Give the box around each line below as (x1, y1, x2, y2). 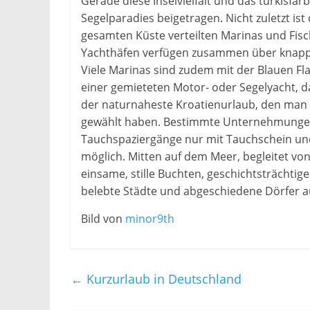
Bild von (81, 211, 125, 226)
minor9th (125, 211, 174, 226)
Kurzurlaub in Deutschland (83, 271, 241, 287)
